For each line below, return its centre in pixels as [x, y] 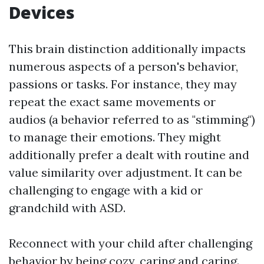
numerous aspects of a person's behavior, [123, 66]
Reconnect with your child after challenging [131, 243]
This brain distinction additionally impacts [127, 49]
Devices [42, 12]
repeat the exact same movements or [112, 102]
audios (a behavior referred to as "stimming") [132, 119]
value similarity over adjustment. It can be [126, 172]
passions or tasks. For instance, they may [123, 84]
